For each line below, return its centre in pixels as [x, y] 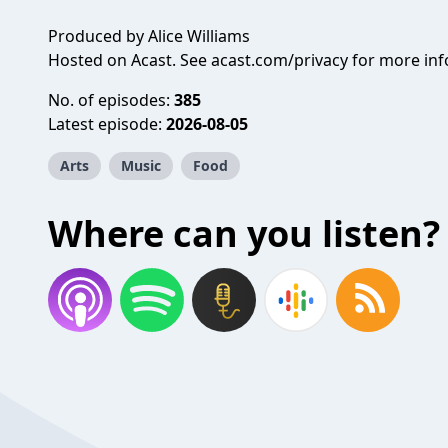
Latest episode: [107, 124]
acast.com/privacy [279, 60]
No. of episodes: [111, 100]
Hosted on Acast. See [129, 60]
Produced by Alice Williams [149, 36]
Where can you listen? [244, 233]
